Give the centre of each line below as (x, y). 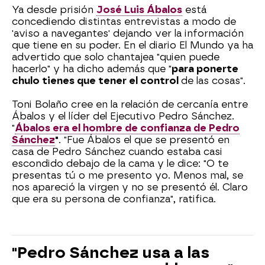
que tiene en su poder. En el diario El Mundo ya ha (132, 45)
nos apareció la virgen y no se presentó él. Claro (130, 187)
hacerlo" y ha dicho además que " (92, 69)
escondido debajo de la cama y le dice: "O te (120, 163)
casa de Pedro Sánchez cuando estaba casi (117, 151)
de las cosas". (213, 80)
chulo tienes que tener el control (96, 80)
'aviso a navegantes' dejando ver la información (128, 33)
